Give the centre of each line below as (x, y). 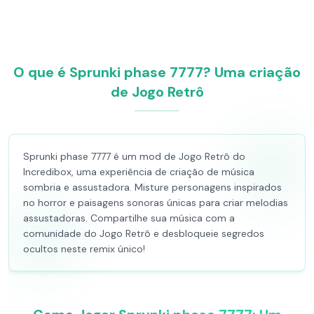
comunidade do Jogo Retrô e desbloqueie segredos (144, 233)
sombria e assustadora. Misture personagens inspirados (152, 187)
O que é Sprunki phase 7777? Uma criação (157, 72)
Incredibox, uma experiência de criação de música (139, 172)
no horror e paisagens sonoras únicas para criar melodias (156, 203)
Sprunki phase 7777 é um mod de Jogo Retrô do (134, 156)
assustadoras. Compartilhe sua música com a (129, 218)
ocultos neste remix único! (84, 249)
